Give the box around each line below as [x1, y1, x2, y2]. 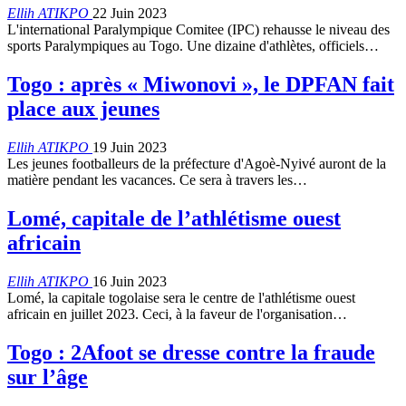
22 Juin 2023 [92, 5, 167, 22]
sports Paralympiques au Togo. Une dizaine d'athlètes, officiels [7, 38, 364, 54]
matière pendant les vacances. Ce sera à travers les [7, 172, 293, 188]
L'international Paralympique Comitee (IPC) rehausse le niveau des [7, 22, 390, 38]
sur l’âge [7, 364, 88, 389]
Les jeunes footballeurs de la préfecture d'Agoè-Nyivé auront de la [7, 156, 386, 172]
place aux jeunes [7, 97, 159, 121]
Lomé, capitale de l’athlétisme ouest [7, 207, 341, 231]
